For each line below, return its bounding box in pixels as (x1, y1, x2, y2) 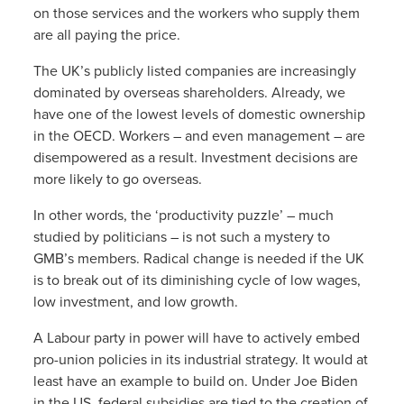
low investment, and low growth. (32, 292, 238, 311)
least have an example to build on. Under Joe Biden (32, 372, 358, 390)
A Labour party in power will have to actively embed (32, 328, 360, 347)
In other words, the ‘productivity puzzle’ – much (32, 206, 334, 225)
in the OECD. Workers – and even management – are (32, 126, 365, 145)
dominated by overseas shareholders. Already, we (32, 83, 345, 102)
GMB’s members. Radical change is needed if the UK (32, 249, 364, 268)
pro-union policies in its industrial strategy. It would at (32, 350, 368, 369)
